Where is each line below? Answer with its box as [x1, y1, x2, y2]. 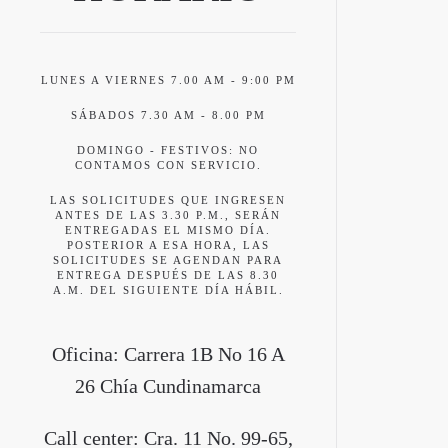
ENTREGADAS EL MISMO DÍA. [65, 224, 271, 236]
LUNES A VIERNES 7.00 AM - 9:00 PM [40, 74, 296, 86]
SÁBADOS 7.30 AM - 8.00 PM [70, 109, 266, 121]
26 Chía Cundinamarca [75, 375, 261, 397]
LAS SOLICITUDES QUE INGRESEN [50, 194, 286, 206]
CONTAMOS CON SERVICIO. [74, 159, 262, 171]
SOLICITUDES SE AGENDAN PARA [53, 254, 283, 266]
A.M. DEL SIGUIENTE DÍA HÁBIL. [52, 284, 284, 296]
